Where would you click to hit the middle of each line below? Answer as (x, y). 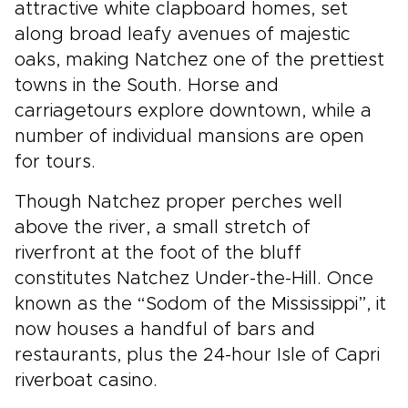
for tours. (55, 162)
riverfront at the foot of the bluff (158, 253)
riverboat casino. (86, 381)
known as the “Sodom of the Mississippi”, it (200, 304)
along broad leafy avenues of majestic (183, 35)
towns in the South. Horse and (147, 86)
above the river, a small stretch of (163, 228)
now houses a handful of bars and (165, 330)
